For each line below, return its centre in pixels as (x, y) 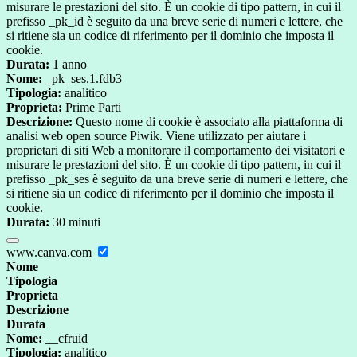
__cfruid (65, 338)
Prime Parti (92, 107)
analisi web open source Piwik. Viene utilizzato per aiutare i (156, 135)
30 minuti (75, 222)
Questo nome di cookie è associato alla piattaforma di (208, 121)
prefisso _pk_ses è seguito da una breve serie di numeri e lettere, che (177, 178)
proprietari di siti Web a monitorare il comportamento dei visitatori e (176, 150)
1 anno (68, 64)
